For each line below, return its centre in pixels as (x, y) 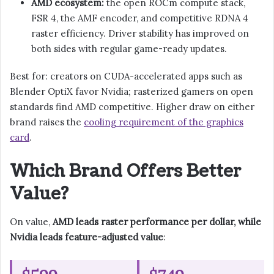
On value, (31, 221)
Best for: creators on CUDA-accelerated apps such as (126, 76)
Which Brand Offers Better (125, 172)
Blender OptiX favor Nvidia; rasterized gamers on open (131, 92)
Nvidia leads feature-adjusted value (87, 237)
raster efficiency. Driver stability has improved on (140, 34)
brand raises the (47, 122)
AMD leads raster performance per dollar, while (157, 221)
